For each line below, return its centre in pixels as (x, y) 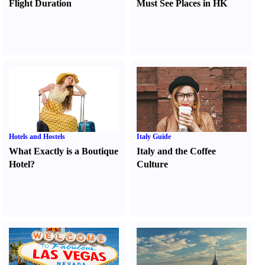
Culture (153, 164)
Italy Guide (154, 137)
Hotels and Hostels (37, 137)
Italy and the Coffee (177, 151)
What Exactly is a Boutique (64, 151)
